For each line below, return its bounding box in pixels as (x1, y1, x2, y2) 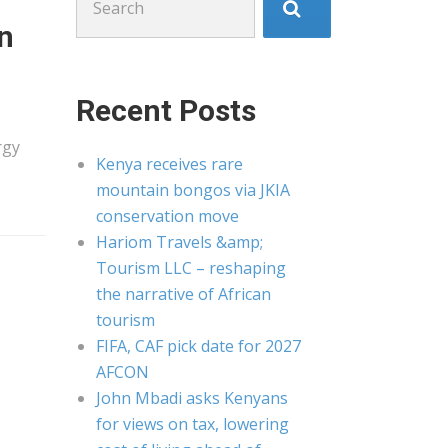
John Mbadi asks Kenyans (96, 387, 288, 409)
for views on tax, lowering (96, 413, 289, 435)
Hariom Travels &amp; (96, 231, 263, 253)
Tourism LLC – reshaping (96, 257, 286, 279)
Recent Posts (76, 93, 256, 128)
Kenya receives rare (96, 153, 243, 175)
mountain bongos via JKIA (96, 179, 290, 201)
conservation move (96, 205, 239, 227)
